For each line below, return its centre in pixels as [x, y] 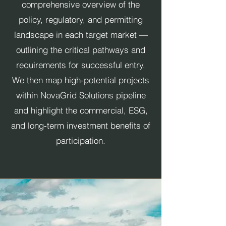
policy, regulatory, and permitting [81, 19]
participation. [81, 140]
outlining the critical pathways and [81, 50]
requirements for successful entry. [81, 65]
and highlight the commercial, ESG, [81, 110]
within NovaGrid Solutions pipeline [81, 95]
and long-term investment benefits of [81, 125]
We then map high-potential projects [81, 80]
